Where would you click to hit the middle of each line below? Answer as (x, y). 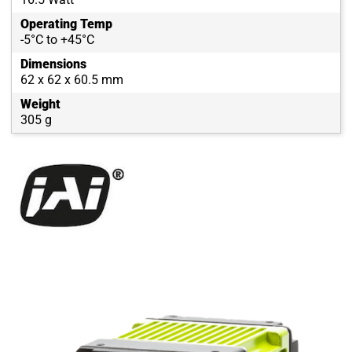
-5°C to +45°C (57, 40)
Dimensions (53, 64)
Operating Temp (66, 24)
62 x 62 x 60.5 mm (72, 80)
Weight (40, 104)
